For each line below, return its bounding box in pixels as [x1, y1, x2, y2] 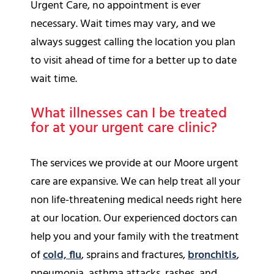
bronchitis [188, 246, 237, 264]
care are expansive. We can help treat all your [31, 172, 240, 191]
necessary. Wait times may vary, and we [31, 15, 215, 33]
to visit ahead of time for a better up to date [31, 51, 237, 70]
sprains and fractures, [84, 246, 188, 264]
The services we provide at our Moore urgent [31, 154, 239, 172]
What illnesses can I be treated [31, 102, 227, 125]
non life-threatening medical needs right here [31, 191, 242, 209]
